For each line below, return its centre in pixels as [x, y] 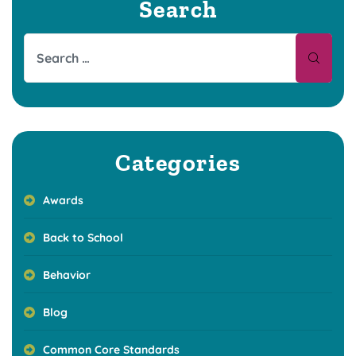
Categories [178, 163]
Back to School [83, 238]
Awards [63, 201]
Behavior [67, 275]
